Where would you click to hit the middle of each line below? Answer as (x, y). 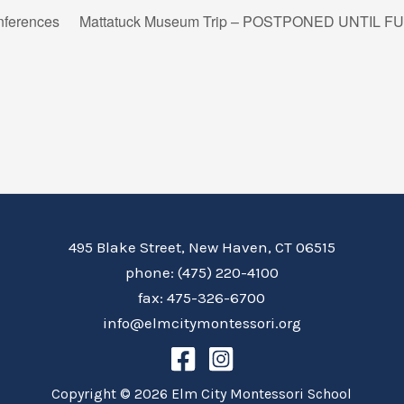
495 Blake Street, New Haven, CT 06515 (202, 248)
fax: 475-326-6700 (202, 298)
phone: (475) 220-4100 (202, 273)
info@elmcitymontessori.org (202, 323)
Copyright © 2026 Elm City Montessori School (202, 394)
